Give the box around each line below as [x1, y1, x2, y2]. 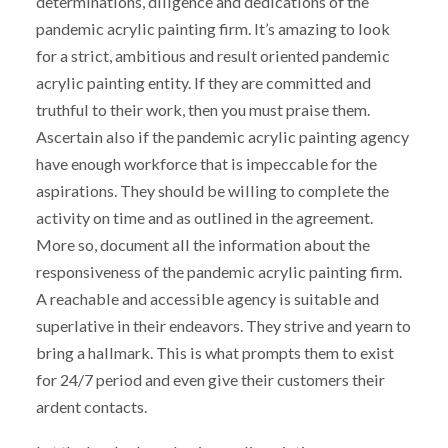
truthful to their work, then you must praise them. [35, 100, 370, 120]
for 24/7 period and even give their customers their [35, 370, 385, 390]
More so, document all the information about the [35, 235, 370, 255]
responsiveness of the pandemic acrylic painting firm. [35, 262, 402, 282]
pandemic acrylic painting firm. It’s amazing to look [35, 19, 390, 39]
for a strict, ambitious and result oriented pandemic [35, 46, 390, 66]
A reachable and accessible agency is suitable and [35, 289, 379, 309]
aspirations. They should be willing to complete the [35, 181, 389, 201]
